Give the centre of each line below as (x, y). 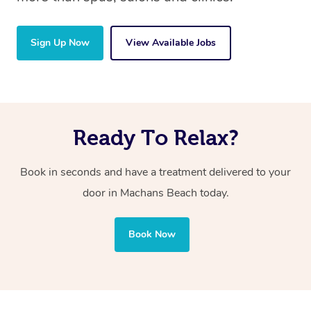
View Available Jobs (171, 43)
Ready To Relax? (155, 138)
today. (214, 193)
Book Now (152, 235)
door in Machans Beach (141, 193)
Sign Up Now (60, 43)
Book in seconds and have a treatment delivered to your (155, 173)
